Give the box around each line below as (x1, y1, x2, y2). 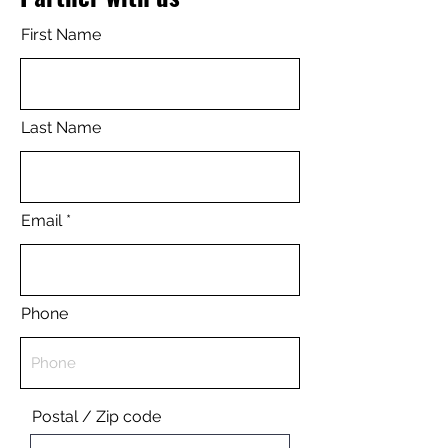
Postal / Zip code (32, 407, 161, 426)
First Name (21, 25, 101, 44)
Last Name (21, 118, 101, 137)
